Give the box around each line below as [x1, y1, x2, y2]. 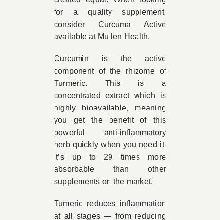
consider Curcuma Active [54, 20, 166, 28]
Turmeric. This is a [54, 79, 166, 87]
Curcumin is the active [54, 55, 166, 63]
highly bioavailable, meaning [54, 104, 166, 112]
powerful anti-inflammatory [54, 128, 166, 137]
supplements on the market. [54, 177, 153, 186]
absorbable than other [54, 165, 166, 173]
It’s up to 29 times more [54, 153, 166, 161]
